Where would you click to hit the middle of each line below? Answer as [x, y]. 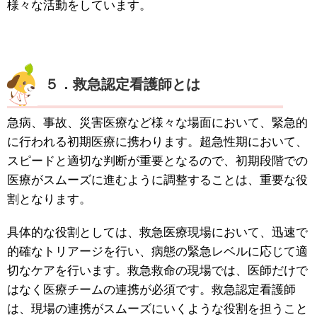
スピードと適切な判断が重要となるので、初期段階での [157, 161]
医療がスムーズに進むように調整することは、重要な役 [157, 180]
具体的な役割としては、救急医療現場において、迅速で [157, 233]
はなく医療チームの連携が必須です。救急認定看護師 [151, 290]
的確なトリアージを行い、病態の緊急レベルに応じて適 [157, 252]
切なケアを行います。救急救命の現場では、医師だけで [157, 271]
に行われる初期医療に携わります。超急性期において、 [157, 142]
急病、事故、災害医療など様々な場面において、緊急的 [157, 123]
